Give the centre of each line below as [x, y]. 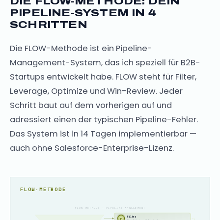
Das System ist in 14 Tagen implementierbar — [103, 134]
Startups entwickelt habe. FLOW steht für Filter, [103, 77]
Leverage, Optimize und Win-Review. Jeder [96, 91]
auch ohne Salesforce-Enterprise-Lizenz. [92, 148]
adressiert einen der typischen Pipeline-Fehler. [104, 120]
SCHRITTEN [49, 25]
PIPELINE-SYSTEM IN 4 [83, 13]
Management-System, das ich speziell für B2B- [105, 63]
